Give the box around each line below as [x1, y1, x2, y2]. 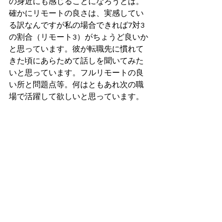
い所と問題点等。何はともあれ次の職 [9, 81, 144, 89]
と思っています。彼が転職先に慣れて [9, 45, 144, 53]
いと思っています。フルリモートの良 [9, 69, 144, 77]
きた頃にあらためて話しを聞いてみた [9, 57, 144, 65]
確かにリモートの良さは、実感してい [9, 9, 144, 17]
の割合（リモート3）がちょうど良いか [9, 33, 148, 41]
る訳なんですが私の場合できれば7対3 [9, 21, 145, 29]
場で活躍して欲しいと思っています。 [9, 93, 144, 101]
